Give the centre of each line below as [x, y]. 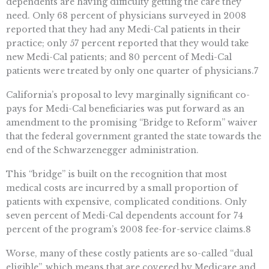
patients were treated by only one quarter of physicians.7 [132, 71]
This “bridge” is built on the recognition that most [116, 174]
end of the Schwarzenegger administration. [102, 150]
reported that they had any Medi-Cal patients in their [123, 30]
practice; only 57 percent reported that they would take [127, 44]
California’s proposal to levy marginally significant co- [128, 95]
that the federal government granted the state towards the [134, 136]
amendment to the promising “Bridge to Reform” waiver [132, 122]
